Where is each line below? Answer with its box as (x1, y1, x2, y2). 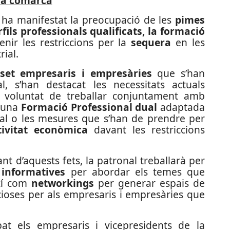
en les (171, 35, 205, 49)
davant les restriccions (87, 123, 205, 137)
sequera (131, 35, 171, 49)
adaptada (157, 100, 205, 114)
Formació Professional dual (21, 100, 158, 114)
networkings (31, 176, 94, 190)
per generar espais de (94, 176, 205, 190)
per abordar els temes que (65, 165, 205, 179)
